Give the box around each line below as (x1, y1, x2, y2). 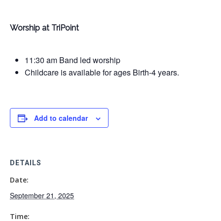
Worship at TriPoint (10, 23, 79, 33)
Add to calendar (34, 113, 88, 123)
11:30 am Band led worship (25, 54, 120, 66)
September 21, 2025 (10, 190, 74, 200)
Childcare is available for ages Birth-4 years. (25, 67, 179, 78)
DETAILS (10, 159, 41, 167)
